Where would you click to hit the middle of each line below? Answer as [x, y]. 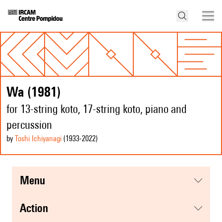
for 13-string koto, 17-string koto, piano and [97, 109]
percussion [29, 125]
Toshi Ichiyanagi [38, 139]
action [37, 208]
